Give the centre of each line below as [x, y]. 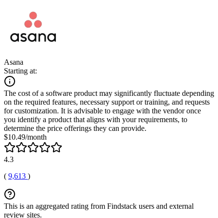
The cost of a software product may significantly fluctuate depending [109, 93]
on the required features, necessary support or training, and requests [107, 102]
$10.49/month [25, 137]
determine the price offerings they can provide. [75, 128]
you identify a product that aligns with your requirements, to [96, 119]
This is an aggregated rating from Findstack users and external [99, 206]
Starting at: [20, 71]
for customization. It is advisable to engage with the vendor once [102, 110]
